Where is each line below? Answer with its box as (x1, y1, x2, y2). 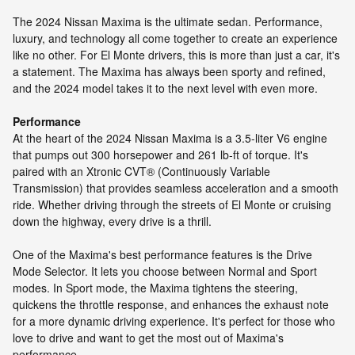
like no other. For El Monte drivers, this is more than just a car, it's (13, 47, 340, 63)
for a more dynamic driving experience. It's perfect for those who (13, 313, 335, 330)
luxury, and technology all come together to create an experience (13, 30, 338, 47)
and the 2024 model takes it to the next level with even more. (13, 80, 318, 97)
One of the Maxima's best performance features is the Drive (13, 246, 312, 263)
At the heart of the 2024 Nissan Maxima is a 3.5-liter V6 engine (13, 130, 327, 147)
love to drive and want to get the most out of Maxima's (13, 330, 284, 346)
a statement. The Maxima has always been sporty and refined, (13, 63, 326, 80)
